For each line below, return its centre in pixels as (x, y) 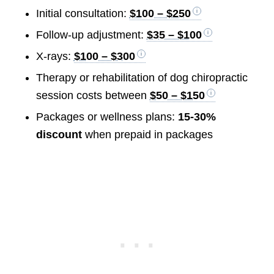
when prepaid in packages (147, 135)
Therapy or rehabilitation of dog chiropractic (142, 78)
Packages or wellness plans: (107, 117)
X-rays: (55, 57)
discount (59, 135)
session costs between (93, 96)
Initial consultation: (83, 14)
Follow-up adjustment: (91, 35)
